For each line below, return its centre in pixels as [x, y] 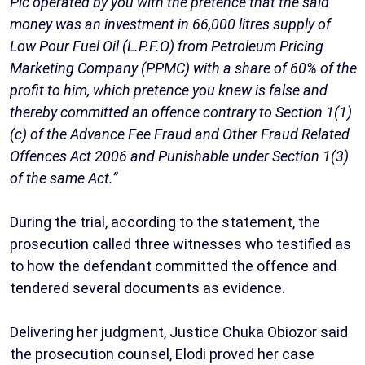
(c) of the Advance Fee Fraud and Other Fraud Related [180, 134]
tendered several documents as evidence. [147, 288]
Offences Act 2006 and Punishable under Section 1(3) [179, 156]
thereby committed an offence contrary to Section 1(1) [181, 112]
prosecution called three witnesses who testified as [180, 244]
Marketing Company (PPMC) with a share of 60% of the [183, 68]
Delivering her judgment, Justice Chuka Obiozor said [179, 332]
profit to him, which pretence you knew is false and [169, 90]
